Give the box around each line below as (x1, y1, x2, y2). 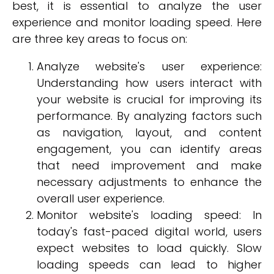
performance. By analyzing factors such (37, 108, 262, 124)
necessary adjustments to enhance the (37, 174, 262, 190)
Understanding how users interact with (37, 75, 262, 91)
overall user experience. (37, 191, 165, 206)
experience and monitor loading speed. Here (12, 15, 262, 30)
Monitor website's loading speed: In (37, 207, 262, 223)
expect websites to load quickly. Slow (37, 240, 262, 256)
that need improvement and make (37, 158, 262, 173)
